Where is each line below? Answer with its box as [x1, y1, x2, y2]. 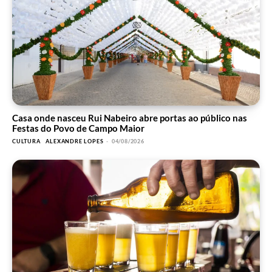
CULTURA [12, 138, 41, 145]
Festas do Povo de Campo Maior [12, 123, 144, 134]
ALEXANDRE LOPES [46, 138, 104, 145]
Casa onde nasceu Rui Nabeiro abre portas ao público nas [12, 112, 247, 124]
